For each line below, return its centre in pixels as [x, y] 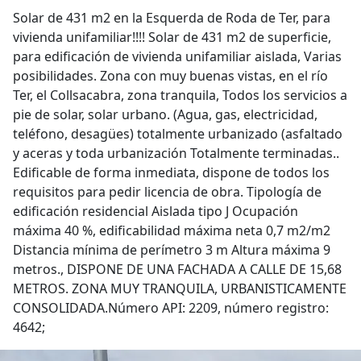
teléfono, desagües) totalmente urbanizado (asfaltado [178, 134]
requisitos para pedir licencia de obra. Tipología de [167, 192]
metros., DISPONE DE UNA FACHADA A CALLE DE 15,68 [177, 269]
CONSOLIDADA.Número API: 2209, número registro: [171, 308]
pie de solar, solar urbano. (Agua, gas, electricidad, [165, 114]
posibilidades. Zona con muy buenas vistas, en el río [170, 76]
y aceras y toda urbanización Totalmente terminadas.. [176, 153]
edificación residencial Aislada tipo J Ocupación [156, 211]
